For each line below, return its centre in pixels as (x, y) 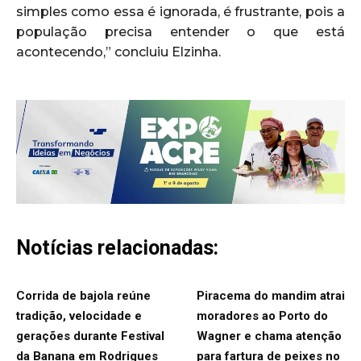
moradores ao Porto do (262, 316)
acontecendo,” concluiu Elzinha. (118, 52)
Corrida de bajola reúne (83, 296)
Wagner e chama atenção (269, 336)
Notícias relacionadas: (117, 248)
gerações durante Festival (90, 336)
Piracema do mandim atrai (271, 296)
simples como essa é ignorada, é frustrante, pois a (180, 11)
